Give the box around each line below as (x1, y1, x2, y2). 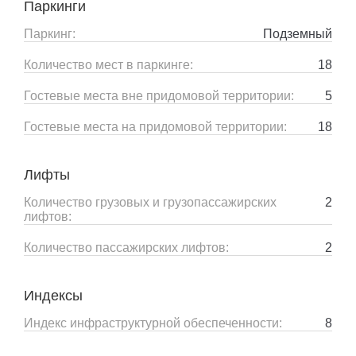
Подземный (263, 27, 332, 41)
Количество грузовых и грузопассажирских (24, 195, 277, 209)
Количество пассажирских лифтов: (24, 241, 229, 254)
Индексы (24, 288, 83, 304)
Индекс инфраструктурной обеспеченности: (24, 316, 282, 330)
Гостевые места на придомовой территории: (24, 120, 287, 133)
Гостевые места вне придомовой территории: (24, 89, 294, 103)
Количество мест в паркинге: (24, 58, 193, 72)
